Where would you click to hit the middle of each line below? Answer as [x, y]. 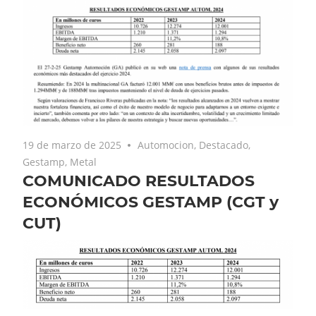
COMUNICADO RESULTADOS [139, 181]
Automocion [166, 145]
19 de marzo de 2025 [72, 145]
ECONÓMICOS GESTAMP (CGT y [151, 202]
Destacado [224, 145]
